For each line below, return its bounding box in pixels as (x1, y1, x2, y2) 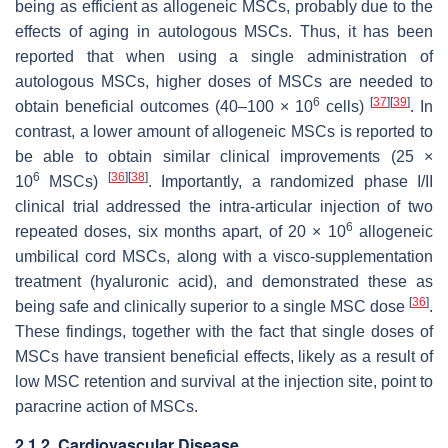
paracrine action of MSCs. (15, 397, 198, 415)
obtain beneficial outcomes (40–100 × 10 (15, 97, 313, 115)
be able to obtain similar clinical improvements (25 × (15, 147, 433, 165)
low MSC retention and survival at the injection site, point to (15, 372, 433, 390)
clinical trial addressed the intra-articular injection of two (15, 197, 433, 215)
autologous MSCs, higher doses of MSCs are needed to (15, 72, 433, 90)
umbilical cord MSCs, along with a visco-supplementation (15, 247, 433, 265)
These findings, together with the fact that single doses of (15, 322, 433, 340)
